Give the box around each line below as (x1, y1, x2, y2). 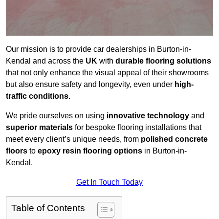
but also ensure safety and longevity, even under (6, 80, 175, 89)
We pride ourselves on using (6, 111, 107, 120)
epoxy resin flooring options (38, 147, 142, 155)
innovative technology (107, 111, 189, 120)
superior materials (6, 123, 73, 132)
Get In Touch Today (76, 178, 143, 187)
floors (6, 147, 27, 155)
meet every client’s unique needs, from (6, 135, 141, 144)
